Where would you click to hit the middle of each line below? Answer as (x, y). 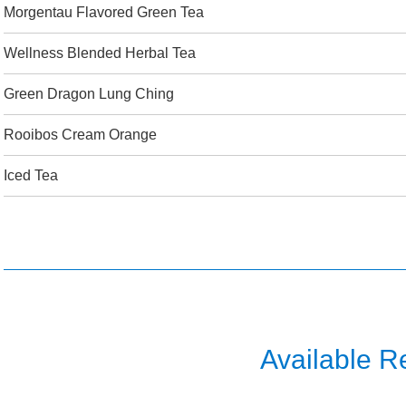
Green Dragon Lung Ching (89, 94)
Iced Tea (31, 175)
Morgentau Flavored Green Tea (104, 12)
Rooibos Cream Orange (80, 135)
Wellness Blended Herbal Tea (100, 53)
